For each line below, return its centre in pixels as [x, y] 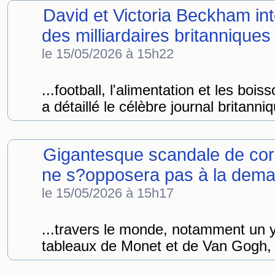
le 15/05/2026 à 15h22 [108, 54]
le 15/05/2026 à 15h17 [108, 193]
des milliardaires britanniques [156, 36]
